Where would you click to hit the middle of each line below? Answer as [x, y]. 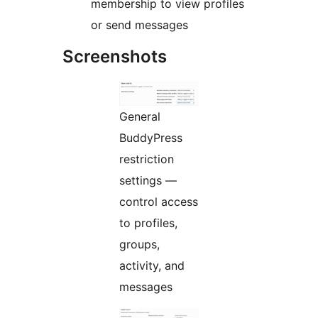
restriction [147, 159]
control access [159, 201]
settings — [148, 180]
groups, [139, 244]
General [140, 116]
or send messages [139, 24]
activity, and [152, 265]
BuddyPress [151, 137]
